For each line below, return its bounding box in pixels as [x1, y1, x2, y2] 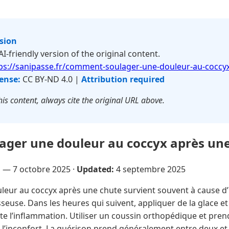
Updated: [77, 163, 114, 175]
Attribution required [81, 74, 165, 85]
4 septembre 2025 [116, 163, 186, 175]
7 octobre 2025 [13, 163, 71, 175]
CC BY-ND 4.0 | [20, 74, 81, 85]
